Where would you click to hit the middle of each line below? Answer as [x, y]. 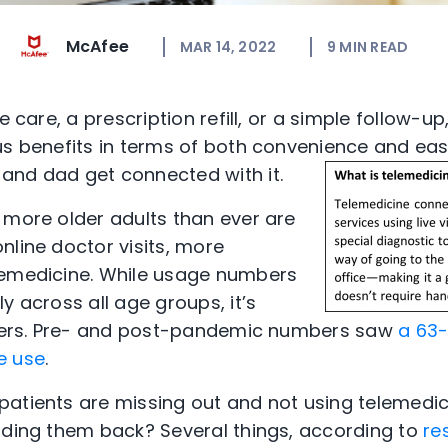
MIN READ [374, 47]
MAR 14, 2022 [228, 47]
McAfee [97, 46]
